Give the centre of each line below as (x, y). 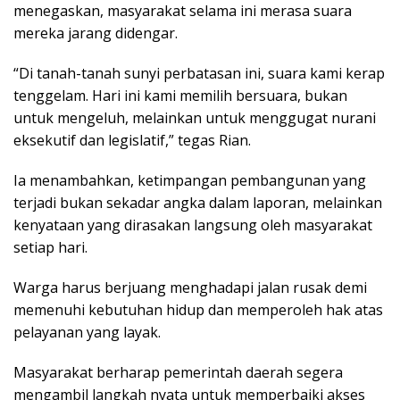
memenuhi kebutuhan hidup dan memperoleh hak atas (198, 309)
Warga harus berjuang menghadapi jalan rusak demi (190, 287)
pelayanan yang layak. (87, 332)
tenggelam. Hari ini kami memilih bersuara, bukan (180, 95)
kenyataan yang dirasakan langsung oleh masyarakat (193, 225)
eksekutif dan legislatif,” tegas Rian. (132, 140)
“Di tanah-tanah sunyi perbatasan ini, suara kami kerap (199, 73)
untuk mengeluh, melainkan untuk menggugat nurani (195, 117)
